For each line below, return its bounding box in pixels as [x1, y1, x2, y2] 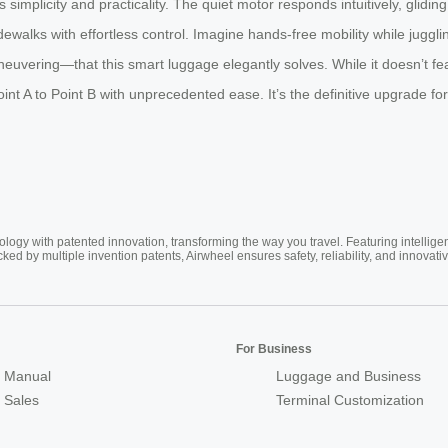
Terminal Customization [276, 392, 424, 409]
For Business [236, 342, 312, 357]
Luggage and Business [276, 368, 421, 385]
